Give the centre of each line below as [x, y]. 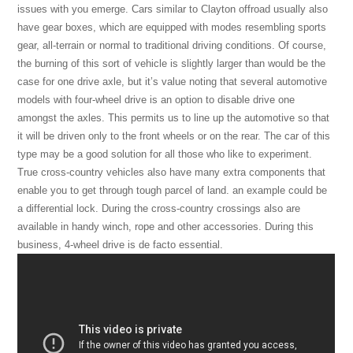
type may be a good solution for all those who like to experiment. [165, 154]
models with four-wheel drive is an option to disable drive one [156, 100]
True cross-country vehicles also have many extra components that [172, 173]
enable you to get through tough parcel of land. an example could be [173, 191]
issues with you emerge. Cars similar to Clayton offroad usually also [173, 9]
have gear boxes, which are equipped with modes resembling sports [172, 28]
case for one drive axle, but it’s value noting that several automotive [173, 82]
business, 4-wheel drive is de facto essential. [121, 245]
